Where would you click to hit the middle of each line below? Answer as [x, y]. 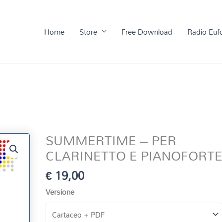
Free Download [147, 31]
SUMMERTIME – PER [111, 140]
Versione [60, 192]
